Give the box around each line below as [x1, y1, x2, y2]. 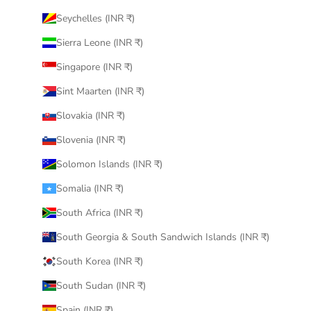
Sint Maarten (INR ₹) [56, 85, 144, 99]
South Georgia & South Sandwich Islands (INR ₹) [56, 230, 269, 244]
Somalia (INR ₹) [56, 182, 124, 196]
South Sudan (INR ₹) [56, 279, 146, 293]
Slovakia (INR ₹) [56, 109, 125, 123]
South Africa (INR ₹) [56, 206, 143, 220]
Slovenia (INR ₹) [56, 133, 126, 147]
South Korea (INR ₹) [56, 255, 143, 269]
